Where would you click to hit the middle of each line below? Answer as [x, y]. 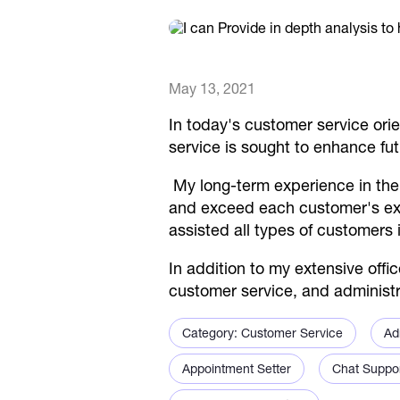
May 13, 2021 [212, 88]
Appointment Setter [237, 368]
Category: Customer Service [262, 333]
